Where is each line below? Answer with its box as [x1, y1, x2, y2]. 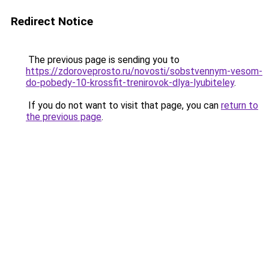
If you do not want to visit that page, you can [26, 100, 221, 111]
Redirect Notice [11, 14, 93, 28]
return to [221, 100, 258, 111]
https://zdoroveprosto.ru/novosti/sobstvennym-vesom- [26, 65, 262, 77]
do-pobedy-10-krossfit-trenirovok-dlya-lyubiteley [26, 77, 234, 88]
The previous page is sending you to [26, 54, 180, 65]
